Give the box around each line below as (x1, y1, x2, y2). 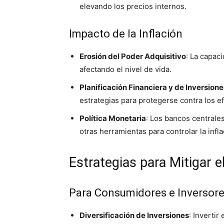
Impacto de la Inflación (69, 27, 182, 40)
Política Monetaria (79, 113, 146, 123)
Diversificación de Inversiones (79, 210, 189, 220)
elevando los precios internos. (79, 1, 186, 11)
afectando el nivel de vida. (79, 64, 171, 74)
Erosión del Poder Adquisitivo (79, 51, 186, 61)
